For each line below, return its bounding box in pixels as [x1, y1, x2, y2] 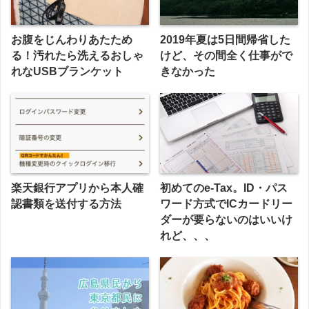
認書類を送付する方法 [11, 197, 121, 210]
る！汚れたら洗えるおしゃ [11, 50, 143, 62]
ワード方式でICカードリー [160, 197, 293, 210]
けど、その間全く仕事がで [160, 50, 293, 62]
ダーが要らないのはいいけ [160, 213, 293, 226]
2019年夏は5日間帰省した [160, 34, 291, 46]
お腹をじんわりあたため [11, 34, 132, 46]
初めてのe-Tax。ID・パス [160, 181, 288, 194]
